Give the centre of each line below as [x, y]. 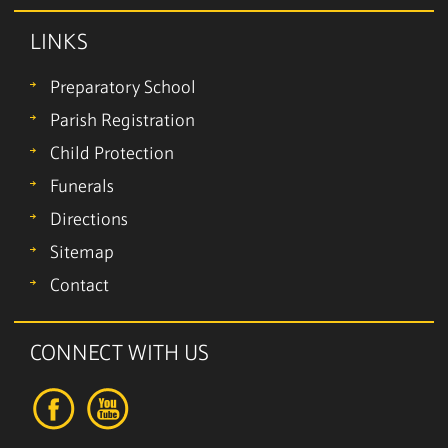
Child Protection [112, 155]
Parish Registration [122, 122]
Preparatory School [123, 89]
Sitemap [82, 254]
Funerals [82, 188]
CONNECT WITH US [119, 355]
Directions [89, 221]
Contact [79, 287]
